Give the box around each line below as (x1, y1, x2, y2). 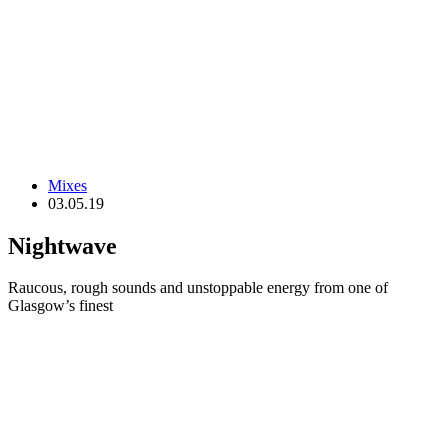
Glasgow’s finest (8, 297, 113, 315)
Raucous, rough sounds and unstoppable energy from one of (8, 279, 388, 297)
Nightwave (8, 232, 117, 259)
